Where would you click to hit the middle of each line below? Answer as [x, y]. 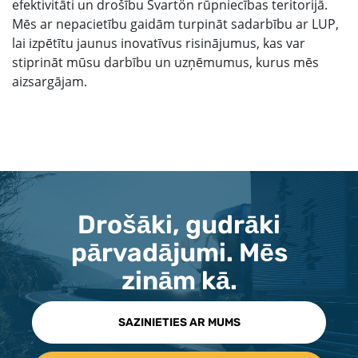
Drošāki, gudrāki [179, 225]
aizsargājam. [50, 82]
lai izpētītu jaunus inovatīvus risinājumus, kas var [159, 43]
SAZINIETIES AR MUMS [179, 322]
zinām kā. [179, 280]
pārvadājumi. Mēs [179, 253]
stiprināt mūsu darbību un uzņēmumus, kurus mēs [165, 62]
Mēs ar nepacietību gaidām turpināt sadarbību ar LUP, [175, 24]
